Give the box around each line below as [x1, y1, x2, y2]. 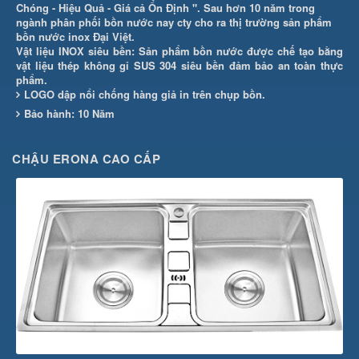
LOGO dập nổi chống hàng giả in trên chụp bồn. [24, 86, 265, 102]
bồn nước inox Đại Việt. [16, 28, 138, 44]
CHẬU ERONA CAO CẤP [12, 149, 160, 167]
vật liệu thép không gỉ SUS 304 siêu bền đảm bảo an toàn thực [16, 57, 343, 73]
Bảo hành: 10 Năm [24, 105, 115, 121]
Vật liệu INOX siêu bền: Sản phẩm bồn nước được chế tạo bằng [16, 42, 343, 58]
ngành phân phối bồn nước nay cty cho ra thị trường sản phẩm [16, 14, 332, 30]
